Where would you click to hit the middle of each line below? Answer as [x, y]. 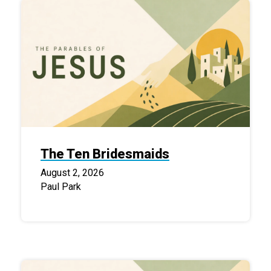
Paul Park [61, 187]
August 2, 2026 [72, 173]
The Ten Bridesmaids [105, 154]
